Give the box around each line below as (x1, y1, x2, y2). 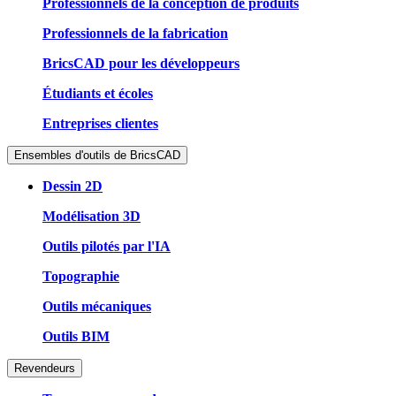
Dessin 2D (42, 178, 103, 194)
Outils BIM (42, 328, 110, 344)
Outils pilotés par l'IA (42, 238, 171, 254)
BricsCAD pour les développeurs (42, 55, 240, 71)
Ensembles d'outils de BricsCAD (14, 148, 180, 162)
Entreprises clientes (42, 115, 158, 131)
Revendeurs (14, 361, 75, 375)
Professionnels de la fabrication (42, 25, 228, 41)
